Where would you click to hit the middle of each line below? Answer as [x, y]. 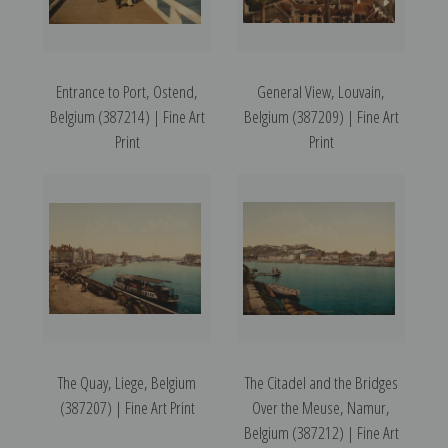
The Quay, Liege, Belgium [127, 383]
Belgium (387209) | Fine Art [321, 117]
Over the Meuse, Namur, [321, 408]
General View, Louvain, [321, 92]
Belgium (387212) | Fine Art [321, 433]
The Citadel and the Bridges [321, 383]
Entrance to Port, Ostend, [127, 92]
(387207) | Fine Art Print [127, 408]
